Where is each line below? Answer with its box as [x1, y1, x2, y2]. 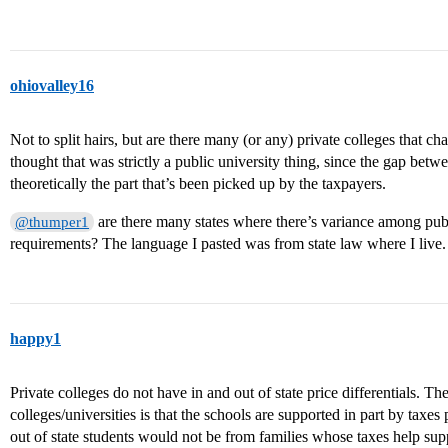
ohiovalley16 [10, 77, 94, 94]
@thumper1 [15, 214, 90, 230]
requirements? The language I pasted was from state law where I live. [10, 235, 446, 252]
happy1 [10, 330, 61, 347]
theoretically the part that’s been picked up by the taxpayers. [10, 175, 386, 192]
